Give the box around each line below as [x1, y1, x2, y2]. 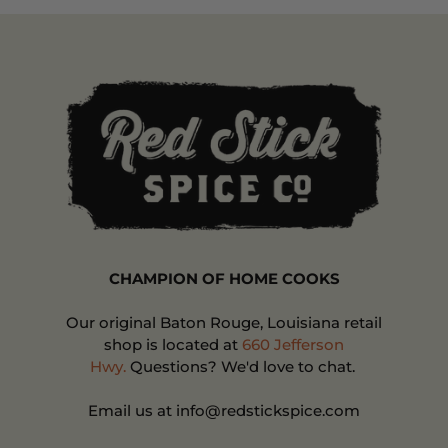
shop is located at [104, 335, 242, 355]
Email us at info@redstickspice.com [88, 401, 360, 421]
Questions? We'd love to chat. [125, 357, 359, 377]
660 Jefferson [242, 335, 344, 355]
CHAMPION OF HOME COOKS [108, 269, 340, 289]
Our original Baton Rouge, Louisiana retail [66, 313, 382, 333]
